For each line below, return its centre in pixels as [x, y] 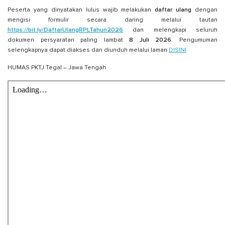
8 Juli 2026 [150, 40]
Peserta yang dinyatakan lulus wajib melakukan [81, 10]
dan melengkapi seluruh [170, 30]
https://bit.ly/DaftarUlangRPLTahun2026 [65, 30]
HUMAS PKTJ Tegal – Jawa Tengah [57, 68]
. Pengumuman [195, 40]
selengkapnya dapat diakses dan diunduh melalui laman [88, 50]
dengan [204, 10]
